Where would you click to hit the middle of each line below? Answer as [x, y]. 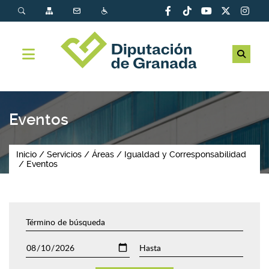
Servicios [64, 154]
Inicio [26, 154]
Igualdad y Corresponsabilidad [185, 154]
